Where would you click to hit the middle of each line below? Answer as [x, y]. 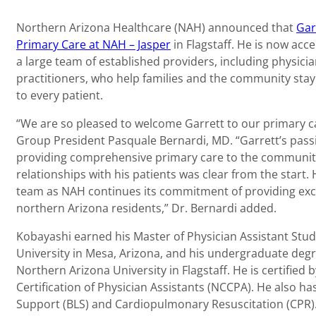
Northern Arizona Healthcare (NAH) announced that [156, 27]
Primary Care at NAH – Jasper [93, 44]
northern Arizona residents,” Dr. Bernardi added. [149, 208]
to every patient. [62, 95]
